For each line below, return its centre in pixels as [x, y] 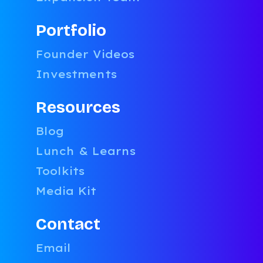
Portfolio [71, 31]
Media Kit [66, 191]
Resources [78, 107]
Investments [76, 74]
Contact [68, 224]
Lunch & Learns [86, 151]
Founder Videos [85, 54]
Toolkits [60, 171]
